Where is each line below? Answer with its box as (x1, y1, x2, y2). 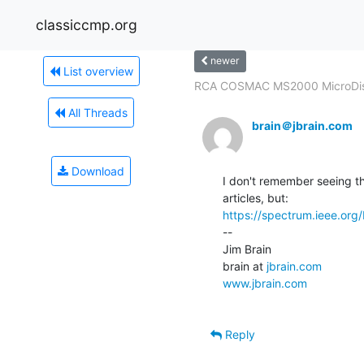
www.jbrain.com (223, 275, 307, 290)
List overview (59, 63, 133, 78)
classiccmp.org (36, 15, 137, 33)
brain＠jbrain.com (252, 118, 353, 132)
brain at (223, 258, 266, 273)
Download (68, 163, 124, 178)
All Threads (65, 105, 128, 119)
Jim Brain (223, 241, 271, 256)
